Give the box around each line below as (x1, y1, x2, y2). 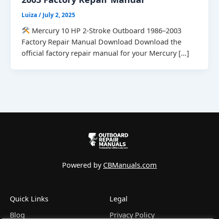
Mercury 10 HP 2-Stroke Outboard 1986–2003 (29, 25, 181, 35)
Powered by (62, 160, 103, 170)
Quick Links (10, 194, 48, 203)
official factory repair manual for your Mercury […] (22, 47, 190, 58)
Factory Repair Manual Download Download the (22, 36, 182, 46)
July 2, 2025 (43, 11, 76, 19)
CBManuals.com (103, 160, 157, 170)
